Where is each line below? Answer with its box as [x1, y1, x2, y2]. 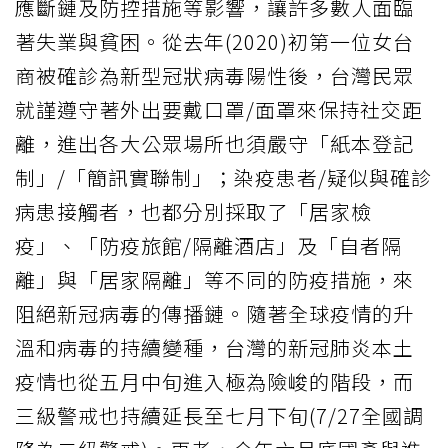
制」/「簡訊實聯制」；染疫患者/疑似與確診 [15, 162, 432, 192]
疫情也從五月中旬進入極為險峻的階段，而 [15, 366, 414, 396]
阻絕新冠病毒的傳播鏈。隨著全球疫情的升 [15, 298, 414, 328]
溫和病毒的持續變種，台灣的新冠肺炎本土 [15, 332, 414, 362]
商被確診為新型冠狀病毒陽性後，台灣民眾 [15, 60, 414, 90]
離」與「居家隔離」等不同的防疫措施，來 [15, 264, 414, 294]
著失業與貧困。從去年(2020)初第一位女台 [15, 26, 414, 56]
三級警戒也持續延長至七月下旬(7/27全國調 [15, 400, 424, 430]
